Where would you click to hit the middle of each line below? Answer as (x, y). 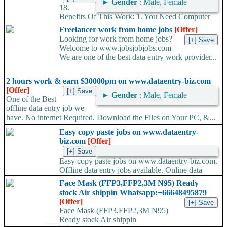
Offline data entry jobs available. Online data (131, 170)
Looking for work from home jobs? (116, 39)
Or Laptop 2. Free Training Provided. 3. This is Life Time (98, 26)
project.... (21, 35)
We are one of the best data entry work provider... (138, 57)
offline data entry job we (45, 108)
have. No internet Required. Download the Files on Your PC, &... (111, 118)
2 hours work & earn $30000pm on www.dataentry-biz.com (108, 81)
